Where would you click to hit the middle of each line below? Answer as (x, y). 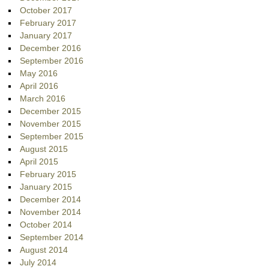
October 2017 (46, 11)
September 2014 (52, 237)
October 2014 (46, 225)
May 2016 (39, 74)
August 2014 (44, 250)
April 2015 (39, 162)
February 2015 (48, 174)
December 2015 (51, 111)
